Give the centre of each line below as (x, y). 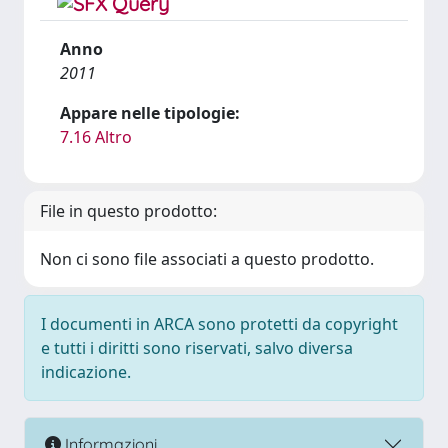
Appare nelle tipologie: (150, 113)
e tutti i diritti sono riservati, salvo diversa (197, 348)
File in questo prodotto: (128, 211)
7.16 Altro (96, 137)
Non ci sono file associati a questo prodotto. (207, 259)
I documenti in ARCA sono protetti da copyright (219, 324)
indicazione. (86, 372)
